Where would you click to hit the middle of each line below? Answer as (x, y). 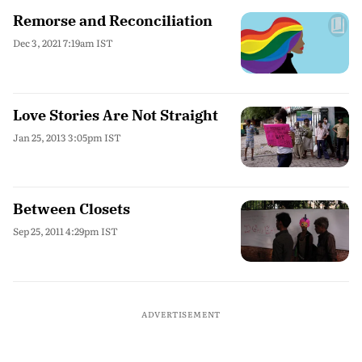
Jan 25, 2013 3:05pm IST (67, 137)
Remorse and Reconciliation (113, 21)
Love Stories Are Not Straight (116, 115)
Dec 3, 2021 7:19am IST (63, 43)
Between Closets (72, 209)
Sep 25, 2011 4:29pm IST (65, 231)
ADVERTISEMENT (181, 314)
